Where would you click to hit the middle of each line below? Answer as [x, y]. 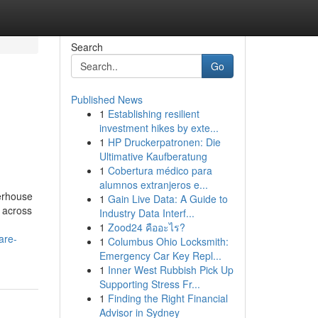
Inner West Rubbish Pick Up [170, 270]
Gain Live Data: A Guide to [168, 199]
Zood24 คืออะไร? [146, 227]
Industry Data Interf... [147, 213]
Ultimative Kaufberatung [153, 156]
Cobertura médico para [160, 170]
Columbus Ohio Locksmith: [168, 241]
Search [87, 47]
